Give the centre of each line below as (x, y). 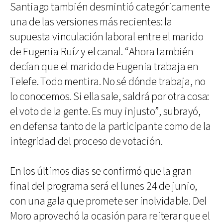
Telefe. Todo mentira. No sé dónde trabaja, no (108, 82)
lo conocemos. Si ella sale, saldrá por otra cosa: (110, 97)
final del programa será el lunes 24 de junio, (104, 186)
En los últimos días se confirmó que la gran (101, 171)
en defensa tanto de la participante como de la (111, 126)
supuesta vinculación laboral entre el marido (107, 37)
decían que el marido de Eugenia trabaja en (104, 67)
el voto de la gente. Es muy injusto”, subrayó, (105, 111)
